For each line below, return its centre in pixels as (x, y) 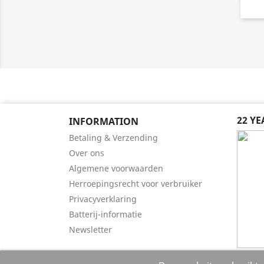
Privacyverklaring (103, 199)
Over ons (87, 153)
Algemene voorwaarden (116, 168)
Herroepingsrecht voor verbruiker (136, 184)
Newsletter (90, 230)
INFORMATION (104, 121)
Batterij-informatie (105, 214)
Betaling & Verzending (113, 138)
